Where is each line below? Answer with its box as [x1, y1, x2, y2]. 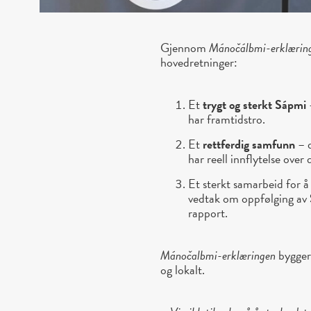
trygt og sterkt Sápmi [203, 94, 307, 114]
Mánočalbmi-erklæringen [160, 245, 276, 264]
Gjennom [160, 37, 210, 57]
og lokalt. [160, 260, 205, 279]
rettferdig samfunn [203, 134, 296, 153]
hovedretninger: [160, 52, 238, 72]
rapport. [188, 203, 228, 222]
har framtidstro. [188, 109, 266, 128]
